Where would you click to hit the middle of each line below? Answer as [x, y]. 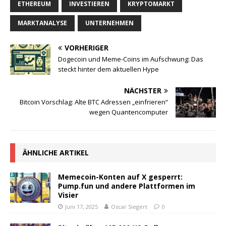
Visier [68, 195]
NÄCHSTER [143, 91]
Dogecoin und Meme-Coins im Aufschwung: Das [131, 59]
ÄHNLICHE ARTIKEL [56, 153]
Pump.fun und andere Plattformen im [127, 186]
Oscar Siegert [129, 207]
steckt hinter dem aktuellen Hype [108, 69]
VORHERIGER [87, 48]
